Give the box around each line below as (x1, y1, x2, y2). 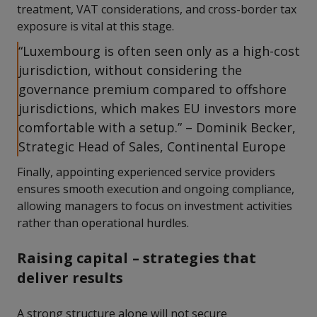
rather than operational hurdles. (17, 215, 189, 231)
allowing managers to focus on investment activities (17, 198, 292, 214)
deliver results (17, 268, 124, 287)
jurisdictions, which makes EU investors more (18, 100, 296, 117)
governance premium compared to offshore (18, 81, 287, 98)
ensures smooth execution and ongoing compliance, (17, 181, 294, 197)
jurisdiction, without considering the (18, 62, 242, 79)
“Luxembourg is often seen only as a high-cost (18, 42, 300, 59)
